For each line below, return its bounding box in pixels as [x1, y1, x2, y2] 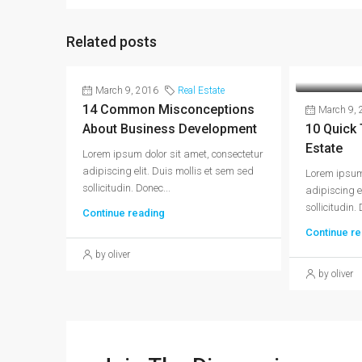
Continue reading [82, 206, 165, 219]
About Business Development [82, 120, 257, 137]
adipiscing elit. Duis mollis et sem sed [82, 164, 254, 177]
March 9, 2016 [95, 84, 158, 96]
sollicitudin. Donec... [82, 181, 170, 194]
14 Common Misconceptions [82, 101, 255, 117]
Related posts [66, 32, 157, 50]
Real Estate [178, 84, 225, 96]
